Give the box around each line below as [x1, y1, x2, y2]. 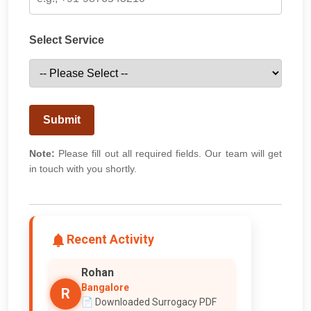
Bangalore [81, 281, 129, 293]
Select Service [29, 33, 104, 46]
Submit [43, 113, 81, 126]
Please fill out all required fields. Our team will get [55, 147, 282, 159]
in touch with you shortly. [29, 162, 137, 174]
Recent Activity [67, 231, 154, 246]
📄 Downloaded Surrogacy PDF [81, 296, 217, 308]
